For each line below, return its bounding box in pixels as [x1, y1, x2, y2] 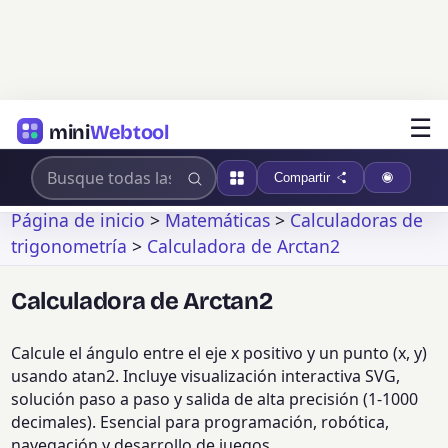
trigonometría [11, 233, 128, 258]
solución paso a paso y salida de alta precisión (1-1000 [11, 388, 419, 411]
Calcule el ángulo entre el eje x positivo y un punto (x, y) [11, 342, 428, 365]
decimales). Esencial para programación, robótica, [11, 411, 390, 434]
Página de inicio [11, 207, 146, 232]
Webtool [89, 119, 169, 144]
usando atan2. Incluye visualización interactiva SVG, [11, 365, 401, 388]
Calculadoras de [290, 207, 424, 232]
